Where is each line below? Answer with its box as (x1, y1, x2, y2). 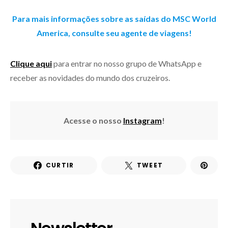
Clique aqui (10, 58, 52, 68)
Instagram (123, 115, 162, 125)
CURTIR (45, 160, 74, 169)
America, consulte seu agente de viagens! (36, 27, 192, 38)
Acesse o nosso (63, 115, 123, 125)
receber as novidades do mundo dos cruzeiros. (10, 72, 170, 82)
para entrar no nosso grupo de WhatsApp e (52, 58, 202, 68)
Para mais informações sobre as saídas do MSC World (12, 13, 216, 23)
